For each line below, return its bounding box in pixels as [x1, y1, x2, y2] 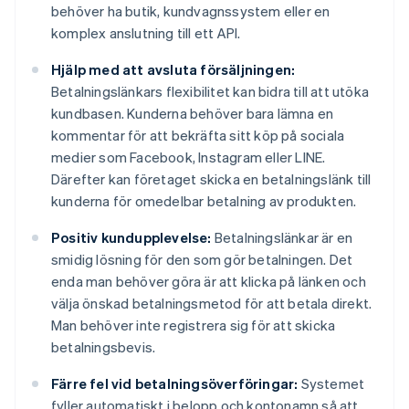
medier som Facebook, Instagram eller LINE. [51, 148, 326, 167]
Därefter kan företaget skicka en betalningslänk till [51, 170, 372, 189]
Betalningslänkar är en [211, 228, 353, 247]
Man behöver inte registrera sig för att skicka [51, 316, 336, 335]
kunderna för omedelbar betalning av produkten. [51, 192, 357, 211]
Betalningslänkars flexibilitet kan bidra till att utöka [51, 82, 370, 101]
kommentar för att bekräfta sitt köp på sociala [51, 126, 345, 145]
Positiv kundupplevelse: [51, 228, 212, 247]
